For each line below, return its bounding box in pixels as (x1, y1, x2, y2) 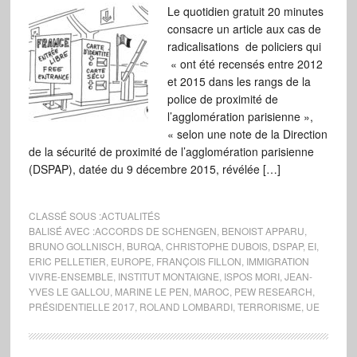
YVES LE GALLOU (28, 284, 110, 298)
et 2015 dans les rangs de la (167, 73, 311, 89)
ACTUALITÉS (100, 209, 160, 222)
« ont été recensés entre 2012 (167, 56, 323, 72)
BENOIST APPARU (221, 224, 304, 237)
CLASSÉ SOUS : (28, 209, 101, 222)
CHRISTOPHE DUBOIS (165, 239, 268, 253)
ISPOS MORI (223, 269, 280, 283)
